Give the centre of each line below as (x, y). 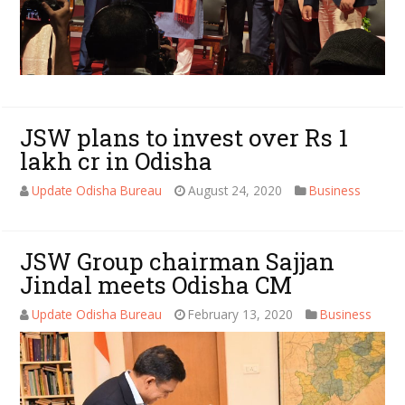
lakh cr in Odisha (117, 160)
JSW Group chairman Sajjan (178, 261)
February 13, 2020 (241, 314)
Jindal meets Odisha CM (156, 284)
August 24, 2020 (235, 190)
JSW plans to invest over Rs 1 (184, 137)
